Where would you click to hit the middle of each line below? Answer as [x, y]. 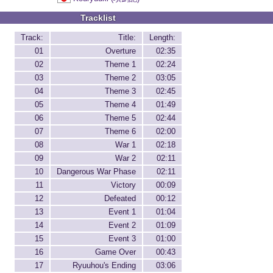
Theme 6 [120, 132]
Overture [121, 51]
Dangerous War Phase [96, 172]
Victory [123, 185]
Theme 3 [120, 91]
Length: [162, 38]
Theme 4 [120, 105]
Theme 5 [120, 118]
